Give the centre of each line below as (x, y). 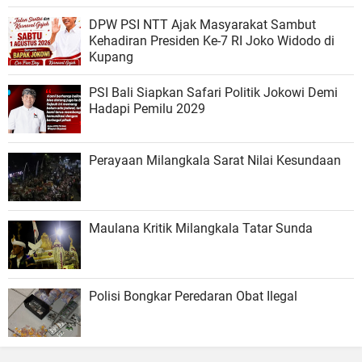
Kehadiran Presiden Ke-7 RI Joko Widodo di (212, 41)
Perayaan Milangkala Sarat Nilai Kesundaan (215, 161)
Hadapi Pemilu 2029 (147, 109)
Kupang (111, 57)
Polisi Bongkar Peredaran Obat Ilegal (193, 297)
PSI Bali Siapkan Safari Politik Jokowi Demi (213, 93)
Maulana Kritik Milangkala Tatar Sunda (201, 229)
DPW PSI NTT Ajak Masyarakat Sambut (202, 25)
